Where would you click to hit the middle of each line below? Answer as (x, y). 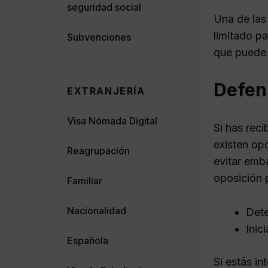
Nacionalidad (97, 210)
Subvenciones (99, 37)
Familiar (85, 180)
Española (88, 240)
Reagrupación (98, 150)
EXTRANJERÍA (106, 91)
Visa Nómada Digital (112, 121)
